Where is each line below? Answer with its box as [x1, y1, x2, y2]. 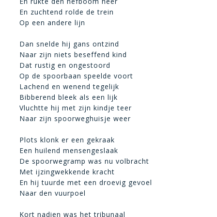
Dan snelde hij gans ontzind [19, 39, 119, 48]
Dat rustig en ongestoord [19, 61, 110, 70]
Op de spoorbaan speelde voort [19, 71, 133, 80]
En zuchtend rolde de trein [19, 7, 114, 16]
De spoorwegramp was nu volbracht [19, 156, 149, 166]
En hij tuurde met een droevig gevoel [19, 178, 152, 187]
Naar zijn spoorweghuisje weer [19, 114, 131, 123]
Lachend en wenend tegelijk [19, 82, 119, 91]
